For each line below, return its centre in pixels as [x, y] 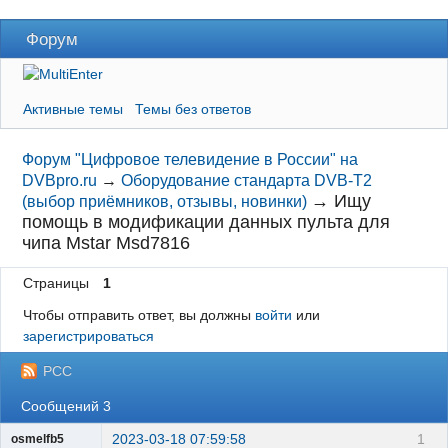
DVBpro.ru [60, 181]
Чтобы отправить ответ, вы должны [138, 314]
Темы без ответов [192, 108]
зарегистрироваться [88, 335]
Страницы [55, 283]
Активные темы [72, 108]
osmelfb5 [37, 438]
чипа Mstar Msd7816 [106, 243]
